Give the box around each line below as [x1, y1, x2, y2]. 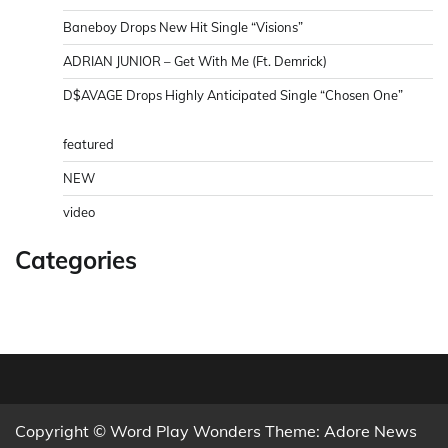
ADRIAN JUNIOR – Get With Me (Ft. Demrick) [63, 53, 327, 70]
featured [63, 136, 114, 153]
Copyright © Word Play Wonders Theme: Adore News [15, 421, 417, 442]
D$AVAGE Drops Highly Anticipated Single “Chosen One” [63, 87, 403, 104]
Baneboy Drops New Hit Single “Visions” [63, 19, 303, 36]
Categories [15, 245, 137, 276]
